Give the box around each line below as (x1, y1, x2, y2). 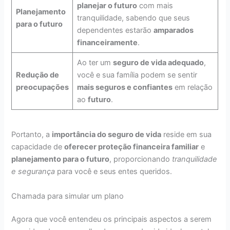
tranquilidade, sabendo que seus (76, 13, 190, 23)
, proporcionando (109, 155, 172, 164)
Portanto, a (11, 130, 52, 140)
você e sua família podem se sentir (76, 70, 197, 80)
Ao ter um (76, 57, 113, 67)
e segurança (11, 167, 55, 177)
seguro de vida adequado (112, 57, 204, 67)
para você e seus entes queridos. (55, 167, 172, 177)
